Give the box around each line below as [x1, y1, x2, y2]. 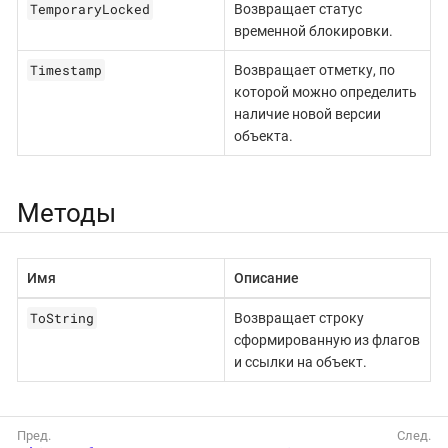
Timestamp [29, 61, 102, 80]
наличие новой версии [233, 106, 381, 123]
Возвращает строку [233, 310, 364, 327]
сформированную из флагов [233, 332, 420, 349]
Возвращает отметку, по [233, 62, 395, 79]
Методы [17, 197, 116, 228]
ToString [29, 309, 94, 328]
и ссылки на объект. [233, 354, 367, 371]
